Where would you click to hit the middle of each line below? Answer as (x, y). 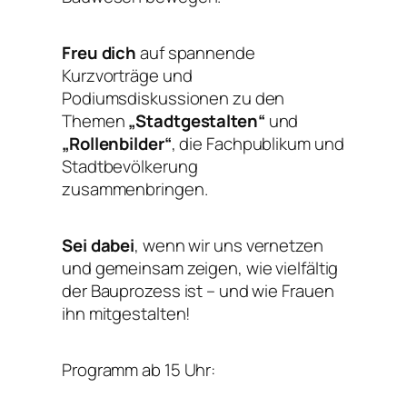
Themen (95, 120)
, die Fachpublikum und (258, 143)
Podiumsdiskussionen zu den (174, 98)
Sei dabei (99, 245)
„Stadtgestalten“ (197, 120)
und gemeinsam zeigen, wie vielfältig (200, 268)
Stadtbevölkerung (130, 166)
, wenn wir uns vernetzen (229, 245)
